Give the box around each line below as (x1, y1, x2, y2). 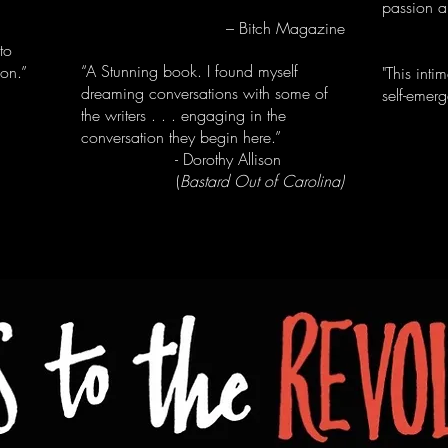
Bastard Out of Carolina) (180, 170, 344, 192)
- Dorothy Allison (81, 148, 336, 170)
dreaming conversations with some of (81, 82, 328, 104)
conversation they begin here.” (81, 126, 281, 148)
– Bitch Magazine (81, 17, 345, 39)
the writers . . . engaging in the (81, 104, 286, 126)
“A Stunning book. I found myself (81, 60, 298, 82)
